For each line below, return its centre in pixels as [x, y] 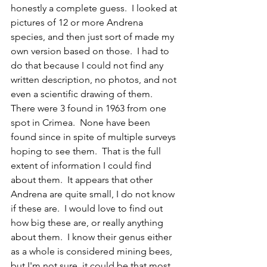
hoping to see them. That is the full [87, 151]
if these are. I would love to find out [88, 208]
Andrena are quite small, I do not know [94, 194]
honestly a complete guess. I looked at [95, 8]
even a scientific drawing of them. [84, 94]
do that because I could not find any [88, 65]
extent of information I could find [82, 165]
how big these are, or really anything [88, 222]
